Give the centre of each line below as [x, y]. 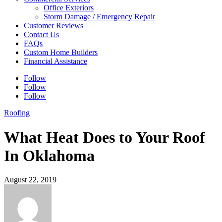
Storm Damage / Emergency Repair [99, 17]
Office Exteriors [69, 8]
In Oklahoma [49, 155]
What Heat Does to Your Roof [105, 137]
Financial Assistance [55, 61]
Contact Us [41, 35]
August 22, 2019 [30, 180]
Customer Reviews [54, 26]
